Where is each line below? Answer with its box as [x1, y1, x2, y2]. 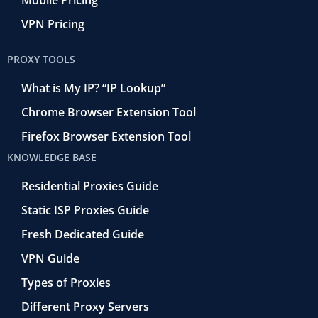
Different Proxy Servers [21, 298, 149, 314]
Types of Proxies [21, 274, 111, 290]
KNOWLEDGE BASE [7, 150, 97, 164]
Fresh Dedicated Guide [21, 226, 144, 242]
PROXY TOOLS [7, 52, 75, 66]
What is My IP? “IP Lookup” [21, 79, 165, 96]
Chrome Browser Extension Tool [21, 104, 196, 120]
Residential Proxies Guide [21, 177, 158, 194]
